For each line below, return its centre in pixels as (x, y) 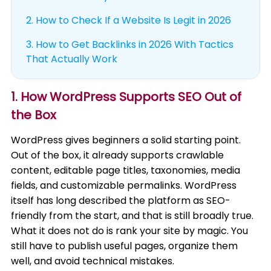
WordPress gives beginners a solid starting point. (126, 140)
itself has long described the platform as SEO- (121, 201)
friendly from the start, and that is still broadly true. (132, 216)
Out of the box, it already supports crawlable (118, 155)
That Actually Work (72, 59)
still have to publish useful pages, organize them (125, 246)
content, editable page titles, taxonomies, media (126, 170)
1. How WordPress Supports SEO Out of (126, 97)
